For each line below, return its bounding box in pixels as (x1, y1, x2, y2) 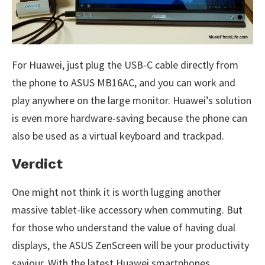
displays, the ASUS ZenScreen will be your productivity (12, 238, 249, 253)
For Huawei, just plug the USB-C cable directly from (12, 58, 238, 72)
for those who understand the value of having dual (12, 221, 235, 235)
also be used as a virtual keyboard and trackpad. (12, 129, 224, 143)
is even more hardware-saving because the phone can (12, 111, 247, 125)
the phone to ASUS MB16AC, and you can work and (12, 76, 235, 90)
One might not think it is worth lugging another (12, 185, 221, 199)
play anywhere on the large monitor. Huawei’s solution (12, 93, 251, 108)
